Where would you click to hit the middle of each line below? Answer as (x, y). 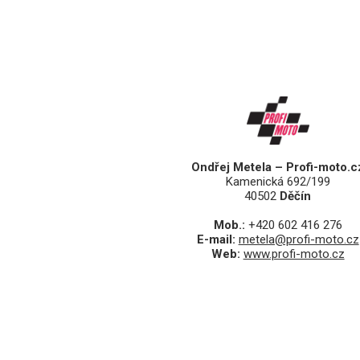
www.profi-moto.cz (294, 254)
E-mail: (217, 240)
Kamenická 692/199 (278, 182)
